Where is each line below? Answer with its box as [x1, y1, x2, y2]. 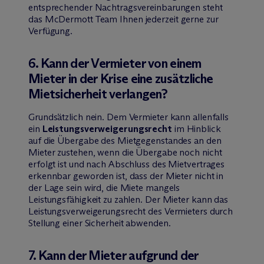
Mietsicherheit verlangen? [28, 85, 167, 102]
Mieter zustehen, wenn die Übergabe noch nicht [28, 146, 222, 158]
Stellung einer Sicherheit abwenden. [28, 217, 171, 229]
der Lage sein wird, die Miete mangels [28, 181, 180, 193]
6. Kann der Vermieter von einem [28, 55, 202, 71]
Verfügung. [28, 25, 72, 37]
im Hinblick [171, 123, 221, 134]
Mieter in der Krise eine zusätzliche [28, 70, 213, 87]
